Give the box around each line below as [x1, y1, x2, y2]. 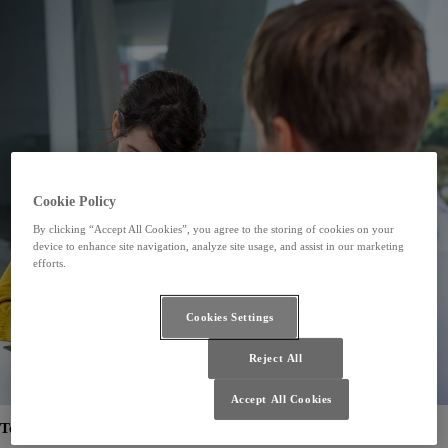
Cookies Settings [185, 310, 274, 323]
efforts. [33, 256, 67, 269]
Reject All [248, 351, 303, 364]
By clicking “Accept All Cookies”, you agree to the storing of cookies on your [33, 222, 395, 235]
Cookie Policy [33, 193, 117, 209]
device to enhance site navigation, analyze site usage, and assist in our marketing [33, 239, 405, 252]
